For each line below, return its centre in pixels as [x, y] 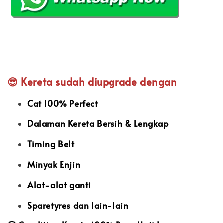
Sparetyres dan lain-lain [78, 205]
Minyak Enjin [54, 164]
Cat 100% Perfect [63, 103]
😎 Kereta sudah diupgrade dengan [92, 81]
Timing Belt [51, 144]
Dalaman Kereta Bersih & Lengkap [98, 123]
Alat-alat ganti [59, 184]
